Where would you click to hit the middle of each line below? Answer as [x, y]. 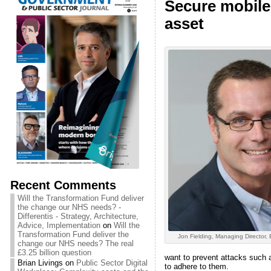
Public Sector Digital [112, 263]
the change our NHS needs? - [69, 207]
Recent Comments [63, 185]
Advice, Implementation [59, 225]
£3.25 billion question [54, 253]
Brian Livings [40, 263]
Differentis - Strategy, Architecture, [78, 216]
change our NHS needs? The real [75, 243]
